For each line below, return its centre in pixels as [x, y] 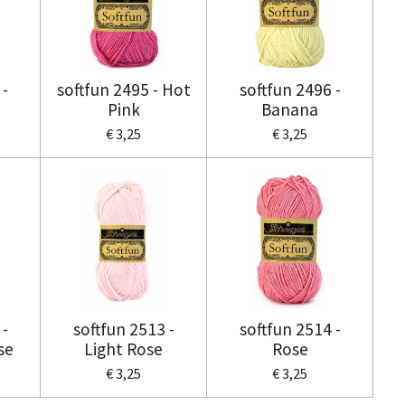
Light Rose [123, 348]
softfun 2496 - [290, 89]
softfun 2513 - [123, 329]
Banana [290, 109]
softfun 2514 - [290, 329]
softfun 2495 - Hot [123, 89]
